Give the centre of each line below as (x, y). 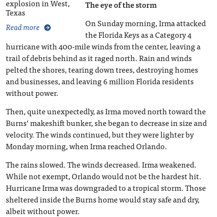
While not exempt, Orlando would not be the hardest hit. (104, 176)
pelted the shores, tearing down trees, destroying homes (102, 69)
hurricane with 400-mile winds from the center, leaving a (103, 46)
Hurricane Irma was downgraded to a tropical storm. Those (106, 187)
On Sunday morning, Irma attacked (145, 23)
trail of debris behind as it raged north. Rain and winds (99, 58)
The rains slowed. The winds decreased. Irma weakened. (101, 164)
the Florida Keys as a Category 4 (138, 34)
